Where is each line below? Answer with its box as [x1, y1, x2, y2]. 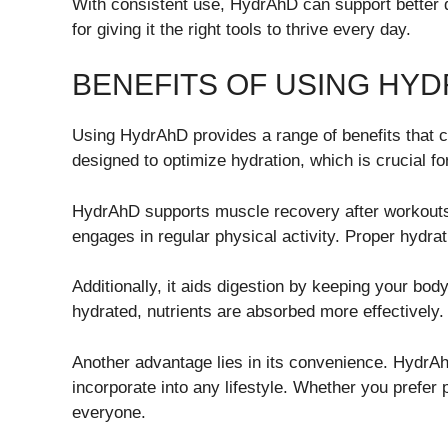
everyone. [72, 402, 146, 422]
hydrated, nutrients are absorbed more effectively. [72, 302, 444, 322]
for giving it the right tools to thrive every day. [72, 19, 411, 39]
